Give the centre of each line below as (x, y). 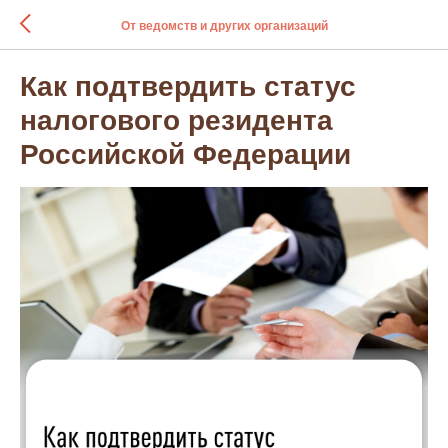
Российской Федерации (185, 154)
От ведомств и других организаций (224, 25)
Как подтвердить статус (188, 86)
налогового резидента (176, 120)
